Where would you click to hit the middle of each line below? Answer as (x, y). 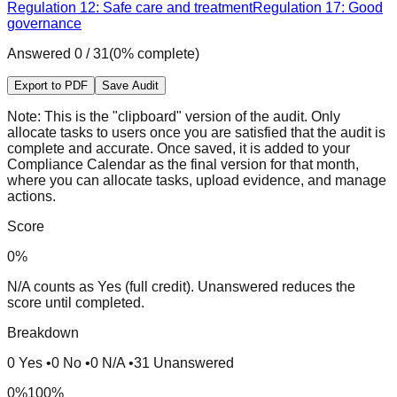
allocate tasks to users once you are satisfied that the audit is (196, 132)
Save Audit (130, 85)
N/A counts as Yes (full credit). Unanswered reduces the (181, 286)
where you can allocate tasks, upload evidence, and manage (197, 180)
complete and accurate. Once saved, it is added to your (179, 148)
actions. (31, 196)
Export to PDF (51, 85)
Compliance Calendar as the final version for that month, (183, 164)
